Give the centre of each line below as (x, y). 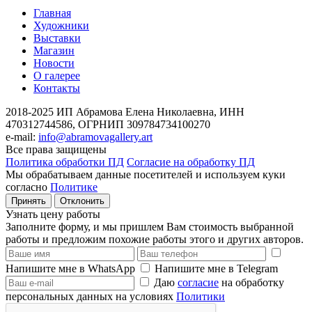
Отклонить (82, 201)
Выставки (57, 38)
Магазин (54, 50)
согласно (28, 187)
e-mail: (22, 137)
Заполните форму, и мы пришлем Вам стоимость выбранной (150, 227)
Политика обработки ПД (65, 162)
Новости (54, 63)
